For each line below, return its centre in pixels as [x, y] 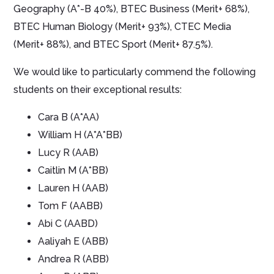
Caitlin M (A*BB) [73, 170]
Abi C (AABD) [68, 223]
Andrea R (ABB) [74, 259]
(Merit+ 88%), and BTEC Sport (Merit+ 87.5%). [113, 44]
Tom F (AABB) [71, 206]
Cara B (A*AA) [69, 117]
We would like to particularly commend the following [135, 72]
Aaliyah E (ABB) [73, 241]
